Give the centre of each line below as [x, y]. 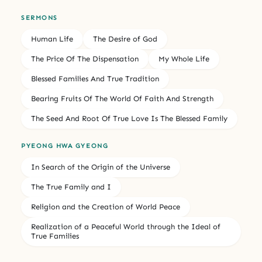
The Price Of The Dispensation [85, 58]
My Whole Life [184, 58]
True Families [55, 236]
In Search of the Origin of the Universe [101, 167]
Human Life [52, 39]
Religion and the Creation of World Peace [106, 206]
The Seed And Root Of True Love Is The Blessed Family [129, 118]
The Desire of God [125, 39]
